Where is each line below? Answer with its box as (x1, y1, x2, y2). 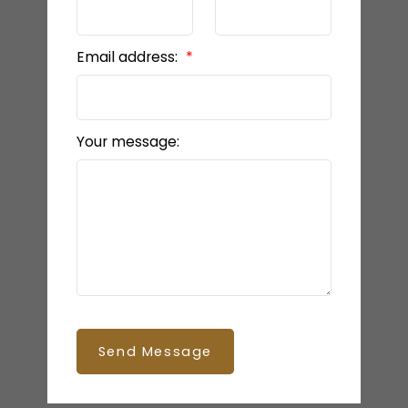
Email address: (76, 47, 181, 67)
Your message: (76, 132, 179, 152)
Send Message (97, 342, 212, 362)
